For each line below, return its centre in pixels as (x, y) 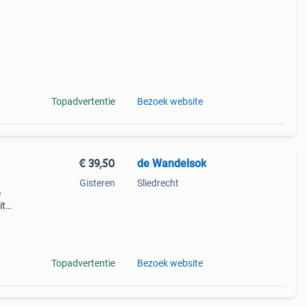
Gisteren (97, 183)
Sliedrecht (158, 183)
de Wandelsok (171, 163)
